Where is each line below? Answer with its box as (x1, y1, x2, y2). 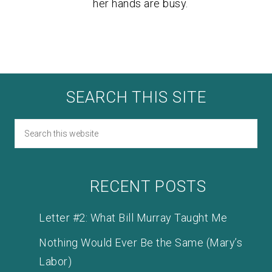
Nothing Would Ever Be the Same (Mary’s (39, 236, 243, 249)
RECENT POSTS (90, 177, 206, 195)
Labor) (39, 254, 72, 268)
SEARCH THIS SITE (66, 87, 206, 106)
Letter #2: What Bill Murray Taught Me (39, 211, 228, 224)
